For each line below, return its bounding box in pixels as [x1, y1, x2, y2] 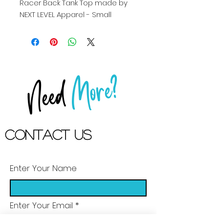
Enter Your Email [10, 199, 73, 211]
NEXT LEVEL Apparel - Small [20, 9, 111, 20]
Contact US [5, 128, 91, 141]
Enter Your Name [10, 162, 77, 174]
